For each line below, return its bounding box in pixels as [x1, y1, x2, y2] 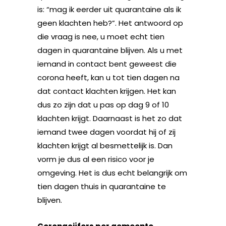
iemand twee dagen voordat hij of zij [37, 126, 176, 137]
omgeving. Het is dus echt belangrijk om [37, 167, 187, 178]
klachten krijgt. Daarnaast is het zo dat [37, 112, 182, 124]
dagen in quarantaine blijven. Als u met [37, 44, 183, 55]
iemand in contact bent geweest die [37, 58, 177, 69]
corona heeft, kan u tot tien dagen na [37, 72, 180, 83]
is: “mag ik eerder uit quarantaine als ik [37, 4, 181, 15]
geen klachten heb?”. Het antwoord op [37, 17, 183, 28]
